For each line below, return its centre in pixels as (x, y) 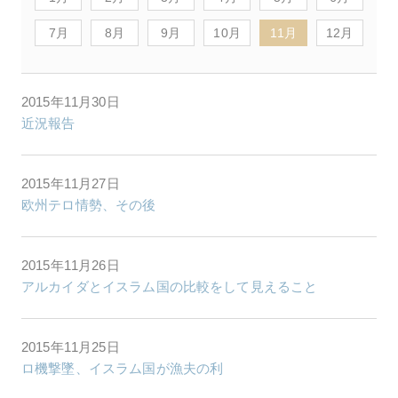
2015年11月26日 (71, 265)
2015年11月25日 (71, 347)
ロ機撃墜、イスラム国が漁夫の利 (123, 368)
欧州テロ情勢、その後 (89, 205)
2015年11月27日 (71, 183)
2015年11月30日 (71, 102)
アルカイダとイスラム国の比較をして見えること (170, 287)
